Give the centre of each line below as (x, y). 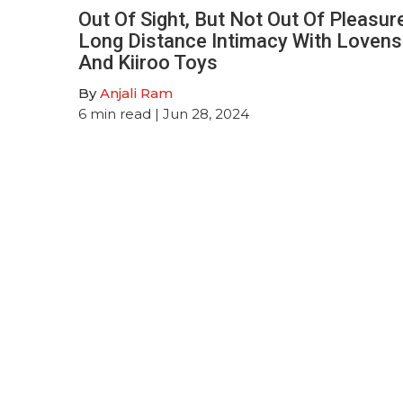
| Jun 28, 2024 (200, 113)
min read (121, 113)
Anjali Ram (136, 93)
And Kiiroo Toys (148, 62)
